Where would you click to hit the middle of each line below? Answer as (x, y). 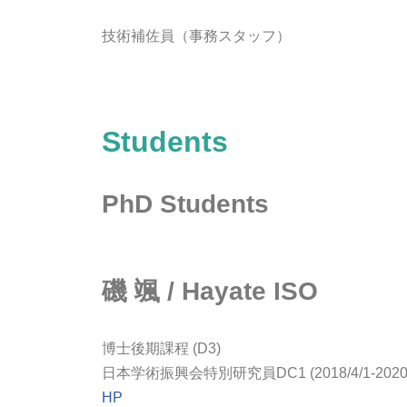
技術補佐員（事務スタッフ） (196, 36)
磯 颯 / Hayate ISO (210, 292)
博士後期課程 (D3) (161, 349)
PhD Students (185, 204)
